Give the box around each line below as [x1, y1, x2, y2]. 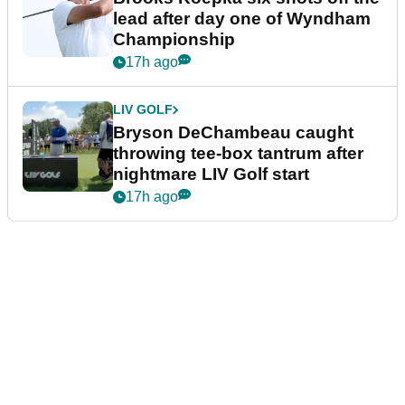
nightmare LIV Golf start [113, 165, 309, 184]
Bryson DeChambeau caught [113, 123, 353, 143]
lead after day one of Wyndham [113, 9, 371, 29]
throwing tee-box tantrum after [113, 144, 363, 164]
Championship [113, 30, 235, 50]
